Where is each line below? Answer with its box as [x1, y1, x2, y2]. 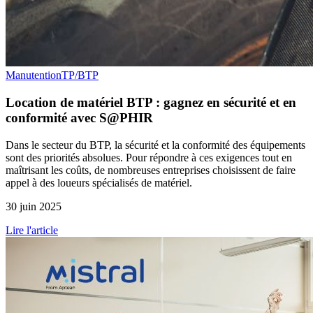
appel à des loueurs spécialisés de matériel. [6, 176, 195, 189]
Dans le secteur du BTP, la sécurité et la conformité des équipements [6, 138, 305, 151]
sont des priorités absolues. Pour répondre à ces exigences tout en [6, 151, 292, 163]
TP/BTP [61, 69, 99, 82]
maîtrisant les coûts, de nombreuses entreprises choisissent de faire [6, 163, 296, 176]
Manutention [6, 69, 61, 82]
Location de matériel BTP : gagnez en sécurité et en [6, 94, 296, 110]
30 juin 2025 [6, 200, 61, 212]
